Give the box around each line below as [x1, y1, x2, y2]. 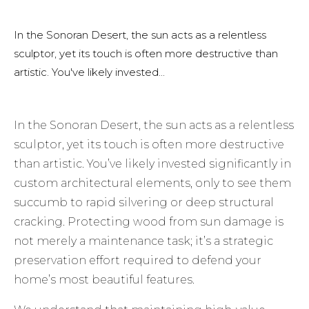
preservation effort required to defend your [14, 254, 262, 268]
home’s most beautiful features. [14, 273, 195, 287]
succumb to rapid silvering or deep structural [14, 196, 275, 210]
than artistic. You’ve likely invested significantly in [14, 157, 292, 171]
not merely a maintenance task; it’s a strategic [14, 235, 274, 248]
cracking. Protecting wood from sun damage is [14, 215, 284, 229]
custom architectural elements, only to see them [14, 177, 292, 190]
